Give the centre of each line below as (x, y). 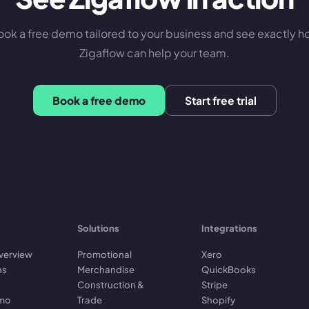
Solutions (98, 228)
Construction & (111, 285)
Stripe (215, 285)
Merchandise (106, 269)
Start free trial (220, 100)
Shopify (218, 300)
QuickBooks (229, 269)
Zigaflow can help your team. (154, 53)
